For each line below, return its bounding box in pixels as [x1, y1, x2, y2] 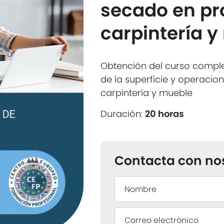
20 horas [145, 107, 184, 120]
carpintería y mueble [100, 86, 193, 99]
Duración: [100, 107, 145, 120]
